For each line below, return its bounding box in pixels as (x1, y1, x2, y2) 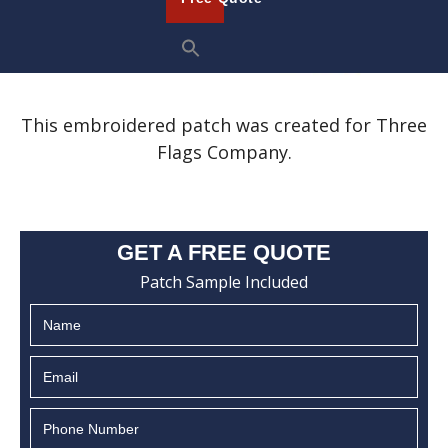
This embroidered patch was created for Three (21, 113, 427, 137)
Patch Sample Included (140, 271, 308, 293)
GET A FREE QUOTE (117, 240, 331, 265)
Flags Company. (156, 140, 292, 164)
